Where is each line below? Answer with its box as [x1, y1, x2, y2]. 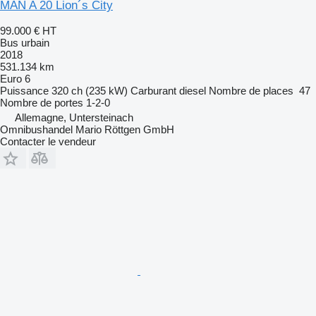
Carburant [130, 84, 176, 97]
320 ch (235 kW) [51, 84, 128, 97]
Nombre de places [209, 84, 293, 97]
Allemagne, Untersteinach [15, 111, 133, 123]
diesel [179, 84, 206, 97]
